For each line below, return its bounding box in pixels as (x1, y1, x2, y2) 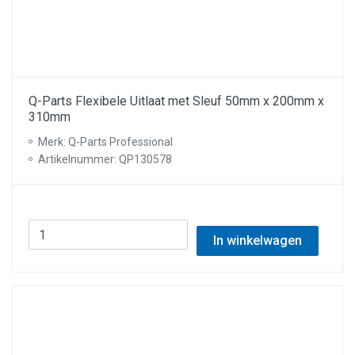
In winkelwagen (212, 233, 302, 248)
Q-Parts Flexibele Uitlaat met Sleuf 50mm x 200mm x (29, 94, 324, 109)
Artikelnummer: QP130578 (38, 153, 172, 166)
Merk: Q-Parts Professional (38, 136, 173, 148)
